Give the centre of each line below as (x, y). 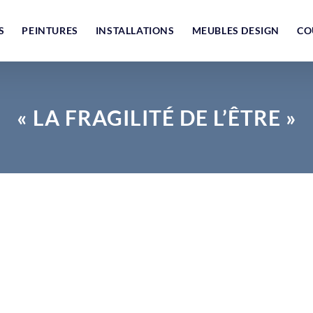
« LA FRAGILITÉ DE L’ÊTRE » (156, 117)
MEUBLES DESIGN (236, 30)
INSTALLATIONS (135, 30)
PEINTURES (50, 30)
